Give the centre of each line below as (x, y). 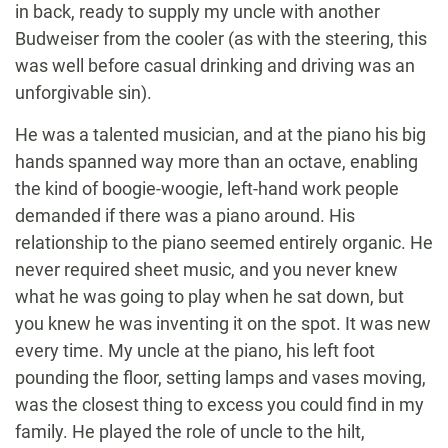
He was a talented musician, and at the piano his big (220, 135)
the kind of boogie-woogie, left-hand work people (207, 189)
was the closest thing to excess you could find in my (219, 405)
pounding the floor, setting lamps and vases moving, (220, 378)
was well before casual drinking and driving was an (215, 66)
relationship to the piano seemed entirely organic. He (224, 243)
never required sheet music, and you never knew (206, 270)
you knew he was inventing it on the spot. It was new (223, 324)
